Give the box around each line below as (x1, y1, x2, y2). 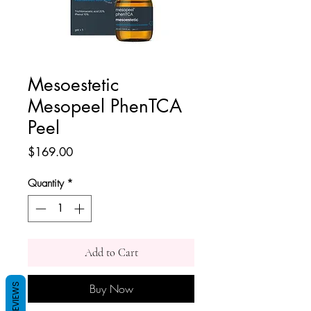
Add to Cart (84, 245, 138, 260)
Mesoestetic (28, 73, 119, 96)
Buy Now (89, 280, 133, 296)
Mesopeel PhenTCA (28, 94, 182, 118)
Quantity (28, 176, 64, 190)
